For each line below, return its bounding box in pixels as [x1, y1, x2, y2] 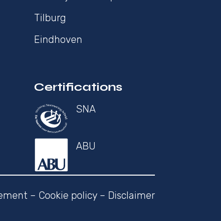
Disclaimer [108, 189, 155, 202]
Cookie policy [38, 189, 97, 202]
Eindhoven [34, 34, 82, 46]
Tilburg [34, 12, 66, 24]
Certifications [34, 80, 122, 95]
